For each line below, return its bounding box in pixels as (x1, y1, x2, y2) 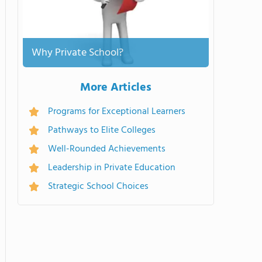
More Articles (80, 78, 151, 97)
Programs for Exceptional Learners (48, 104, 185, 119)
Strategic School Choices (48, 179, 149, 194)
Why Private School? (32, 44, 123, 61)
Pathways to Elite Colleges (48, 123, 156, 138)
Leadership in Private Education (48, 160, 175, 175)
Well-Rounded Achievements (48, 142, 166, 157)
